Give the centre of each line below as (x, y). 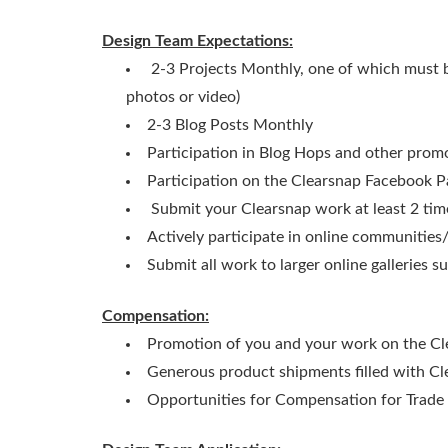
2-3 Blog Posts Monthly (230, 125)
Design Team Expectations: (197, 41)
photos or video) (183, 97)
